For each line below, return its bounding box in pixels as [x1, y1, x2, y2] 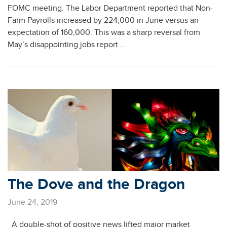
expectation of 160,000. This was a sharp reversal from [8, 27, 200, 37]
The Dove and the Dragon [8, 175, 185, 193]
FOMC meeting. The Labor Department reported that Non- [8, 3, 213, 13]
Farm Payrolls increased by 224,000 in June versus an [8, 15, 199, 25]
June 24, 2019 [8, 198, 57, 207]
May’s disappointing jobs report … [8, 40, 126, 49]
